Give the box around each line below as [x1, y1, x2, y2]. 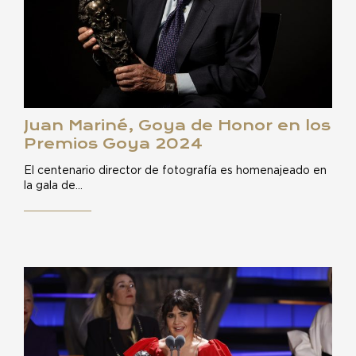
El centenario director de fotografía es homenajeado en [24, 165, 327, 176]
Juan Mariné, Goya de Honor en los [24, 117, 331, 133]
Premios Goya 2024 [24, 135, 203, 152]
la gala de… [24, 180, 83, 192]
